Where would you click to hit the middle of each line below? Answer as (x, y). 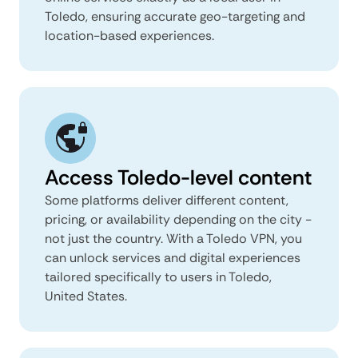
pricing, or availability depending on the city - (178, 219)
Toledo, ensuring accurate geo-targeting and (175, 16)
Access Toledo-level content (178, 177)
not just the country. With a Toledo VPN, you (173, 238)
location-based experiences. (129, 35)
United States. (86, 296)
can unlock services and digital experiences (173, 257)
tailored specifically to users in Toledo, (158, 276)
